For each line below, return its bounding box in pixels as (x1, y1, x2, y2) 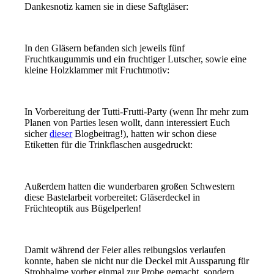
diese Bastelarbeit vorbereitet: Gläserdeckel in (24, 191, 201, 202)
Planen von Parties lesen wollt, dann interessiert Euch (24, 117, 231, 128)
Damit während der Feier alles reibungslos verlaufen (24, 244, 226, 255)
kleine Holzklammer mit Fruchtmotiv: (24, 64, 170, 75)
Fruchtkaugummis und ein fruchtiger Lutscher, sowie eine (24, 53, 247, 64)
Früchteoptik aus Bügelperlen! (24, 202, 142, 213)
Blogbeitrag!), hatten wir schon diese (72, 128, 217, 139)
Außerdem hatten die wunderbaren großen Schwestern (24, 180, 235, 191)
